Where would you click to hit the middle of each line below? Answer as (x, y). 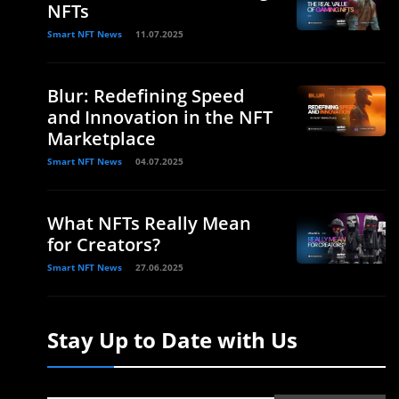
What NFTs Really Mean (149, 224)
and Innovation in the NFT (160, 118)
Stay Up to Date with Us (172, 340)
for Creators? (104, 245)
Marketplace (102, 139)
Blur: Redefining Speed (146, 96)
